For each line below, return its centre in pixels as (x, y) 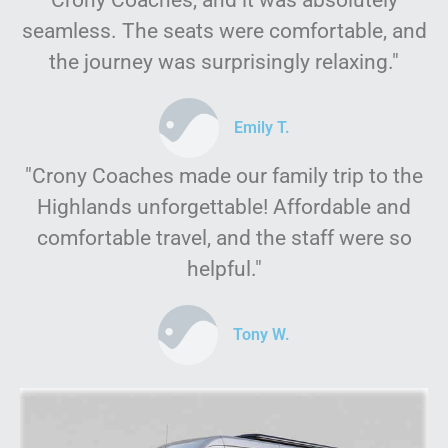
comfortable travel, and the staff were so (224, 238)
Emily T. (261, 128)
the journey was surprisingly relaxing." (224, 62)
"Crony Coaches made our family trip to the (224, 176)
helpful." (224, 269)
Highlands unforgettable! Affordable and (224, 207)
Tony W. (261, 335)
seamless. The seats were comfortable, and (224, 31)
